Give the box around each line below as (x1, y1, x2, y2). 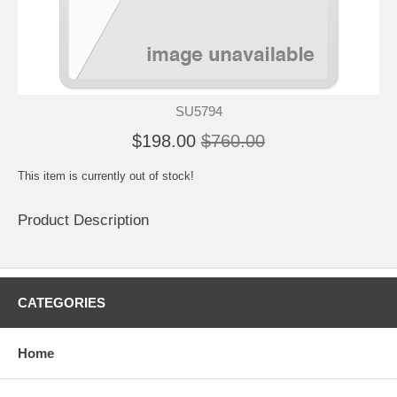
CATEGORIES (18, 294, 105, 310)
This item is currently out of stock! (18, 168, 194, 183)
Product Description (18, 211, 149, 229)
